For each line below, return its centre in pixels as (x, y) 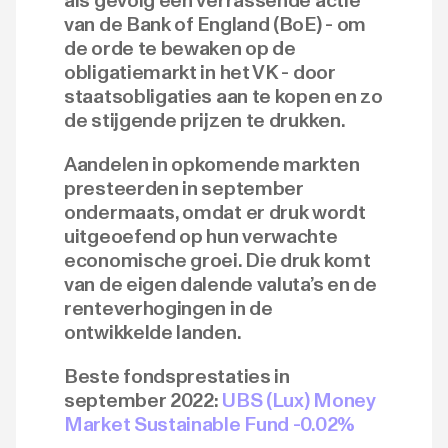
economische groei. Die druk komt (217, 260)
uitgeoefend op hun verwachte (201, 236)
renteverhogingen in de (168, 308)
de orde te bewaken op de (180, 48)
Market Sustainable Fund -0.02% (209, 424)
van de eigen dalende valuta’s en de (220, 284)
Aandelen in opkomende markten (212, 164)
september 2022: (143, 400)
